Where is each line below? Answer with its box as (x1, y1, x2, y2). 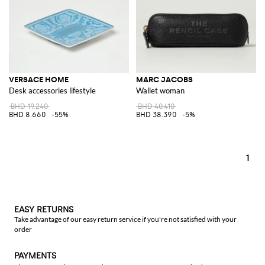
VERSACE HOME (9, 75, 69, 84)
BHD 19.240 (11, 102, 48, 111)
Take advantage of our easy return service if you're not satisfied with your (14, 215, 237, 224)
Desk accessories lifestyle (9, 85, 96, 95)
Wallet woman (136, 85, 185, 95)
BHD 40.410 (138, 102, 174, 111)
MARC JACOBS (136, 75, 193, 84)
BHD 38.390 (136, 110, 176, 119)
